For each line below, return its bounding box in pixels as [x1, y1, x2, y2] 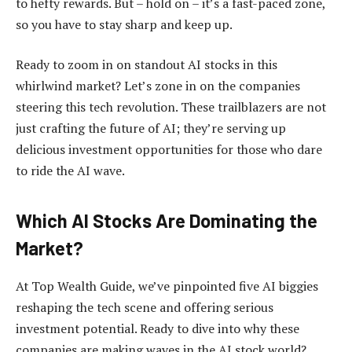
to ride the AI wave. [16, 162, 125, 180]
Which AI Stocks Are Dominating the [16, 209, 317, 233]
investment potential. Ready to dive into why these [16, 320, 299, 338]
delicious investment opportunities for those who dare [16, 141, 322, 159]
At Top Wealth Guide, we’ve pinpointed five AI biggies [16, 277, 318, 295]
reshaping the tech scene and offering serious [16, 299, 273, 317]
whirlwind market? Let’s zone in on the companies [16, 77, 300, 95]
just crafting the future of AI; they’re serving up [16, 119, 286, 137]
